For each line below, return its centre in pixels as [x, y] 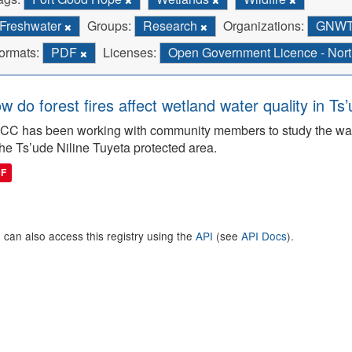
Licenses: [130, 52]
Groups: [109, 26]
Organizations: [264, 26]
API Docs [264, 236]
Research [172, 26]
